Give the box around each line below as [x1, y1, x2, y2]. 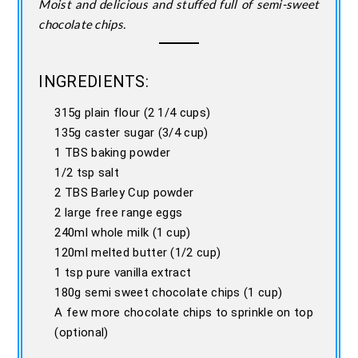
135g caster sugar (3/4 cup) [54, 125, 209, 140]
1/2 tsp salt [54, 165, 120, 180]
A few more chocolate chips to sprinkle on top [54, 304, 313, 320]
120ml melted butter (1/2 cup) [54, 245, 221, 260]
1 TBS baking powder [54, 145, 171, 160]
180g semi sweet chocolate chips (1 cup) [54, 284, 283, 300]
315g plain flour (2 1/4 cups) [54, 105, 211, 120]
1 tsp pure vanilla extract [54, 265, 192, 280]
